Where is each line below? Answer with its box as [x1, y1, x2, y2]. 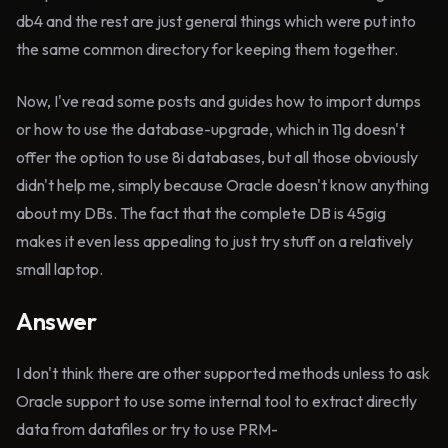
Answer [16, 306, 97, 336]
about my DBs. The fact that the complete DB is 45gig [16, 203, 386, 223]
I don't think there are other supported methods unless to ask [16, 363, 430, 383]
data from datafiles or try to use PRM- [16, 419, 278, 439]
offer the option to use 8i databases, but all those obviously [16, 147, 418, 167]
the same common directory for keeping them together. [16, 39, 398, 59]
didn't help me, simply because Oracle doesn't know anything [16, 175, 429, 195]
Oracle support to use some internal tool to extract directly [16, 391, 417, 411]
